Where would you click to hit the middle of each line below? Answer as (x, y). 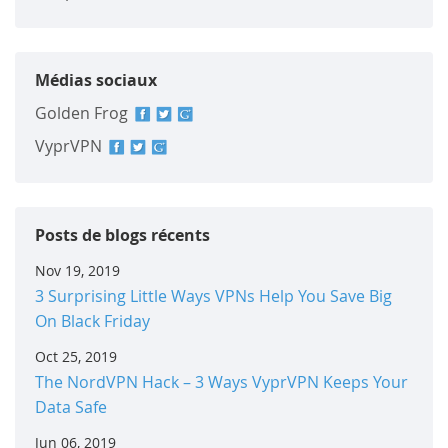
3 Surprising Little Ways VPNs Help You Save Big (214, 295)
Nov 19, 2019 (78, 270)
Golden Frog (84, 112)
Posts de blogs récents (123, 234)
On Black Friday (93, 320)
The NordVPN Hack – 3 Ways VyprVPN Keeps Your (222, 381)
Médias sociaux (96, 79)
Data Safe (71, 406)
